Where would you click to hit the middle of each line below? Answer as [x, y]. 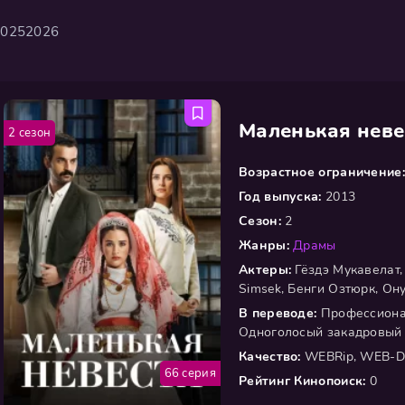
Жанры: [264, 245]
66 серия [190, 373]
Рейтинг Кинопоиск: [302, 381]
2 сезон [30, 133]
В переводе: [278, 313]
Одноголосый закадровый [320, 332]
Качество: [270, 357]
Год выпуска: [280, 197]
